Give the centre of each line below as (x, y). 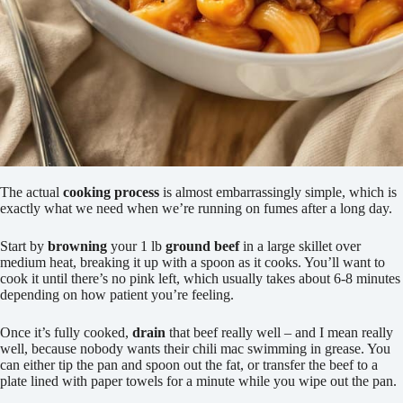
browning (77, 246)
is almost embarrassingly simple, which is (278, 193)
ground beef (202, 246)
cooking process (111, 193)
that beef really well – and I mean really (279, 333)
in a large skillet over (300, 246)
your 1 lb (136, 246)
